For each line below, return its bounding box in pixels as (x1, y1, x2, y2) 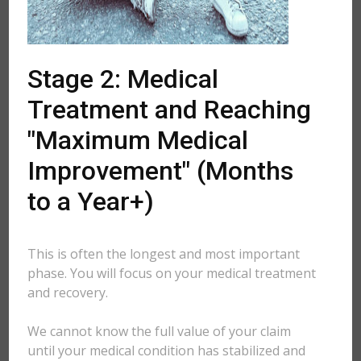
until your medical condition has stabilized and (27, 342, 306, 359)
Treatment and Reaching (27, 94, 312, 125)
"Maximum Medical (27, 125, 249, 156)
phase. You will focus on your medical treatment (27, 264, 317, 282)
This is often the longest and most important (27, 245, 301, 263)
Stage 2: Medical (27, 64, 219, 94)
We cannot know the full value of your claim (27, 322, 292, 340)
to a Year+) (27, 186, 155, 217)
